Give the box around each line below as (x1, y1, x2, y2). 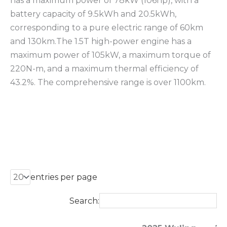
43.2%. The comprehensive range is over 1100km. (10, 78, 206, 88)
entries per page (30, 172, 97, 182)
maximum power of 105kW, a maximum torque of (10, 50, 211, 60)
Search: (69, 196, 99, 206)
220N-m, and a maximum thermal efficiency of (10, 64, 199, 74)
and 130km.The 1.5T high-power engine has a (10, 36, 192, 47)
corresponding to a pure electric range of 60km (10, 23, 203, 33)
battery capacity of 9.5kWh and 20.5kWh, (10, 9, 176, 19)
